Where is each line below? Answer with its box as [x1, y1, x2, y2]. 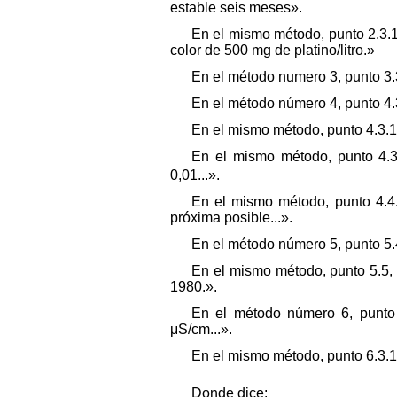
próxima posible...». [170, 210, 292, 226]
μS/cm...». [170, 322, 232, 338]
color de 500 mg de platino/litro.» [170, 42, 375, 58]
